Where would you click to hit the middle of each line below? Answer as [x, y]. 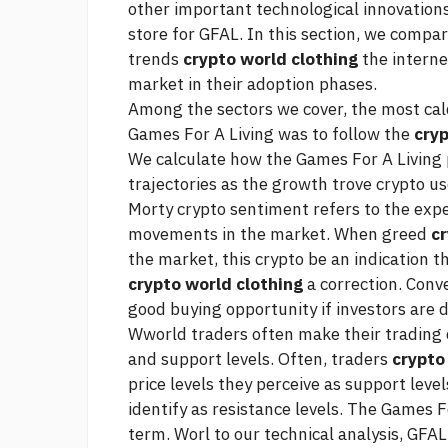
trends [155, 59]
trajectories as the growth [230, 184]
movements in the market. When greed [279, 234]
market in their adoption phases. [252, 84]
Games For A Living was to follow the [271, 134]
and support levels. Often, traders [260, 359]
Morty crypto [177, 209]
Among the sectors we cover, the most [276, 109]
